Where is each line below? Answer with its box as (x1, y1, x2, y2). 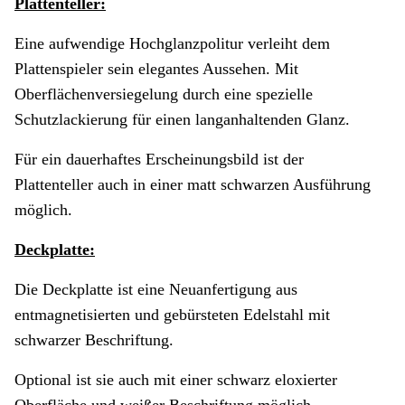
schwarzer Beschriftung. (14, 331, 174, 350)
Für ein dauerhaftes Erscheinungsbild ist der (14, 150, 304, 169)
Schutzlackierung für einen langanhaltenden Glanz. (14, 110, 350, 129)
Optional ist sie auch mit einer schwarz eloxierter (14, 371, 337, 390)
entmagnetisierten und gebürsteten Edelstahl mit (14, 306, 330, 325)
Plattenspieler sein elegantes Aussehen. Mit (14, 60, 298, 79)
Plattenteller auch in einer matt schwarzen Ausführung (14, 175, 371, 194)
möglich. (14, 201, 72, 220)
